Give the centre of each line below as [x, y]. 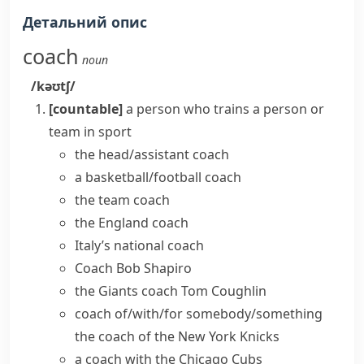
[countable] [86, 109]
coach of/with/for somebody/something [199, 314]
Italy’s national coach [139, 245]
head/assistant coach [164, 154]
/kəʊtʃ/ [53, 86]
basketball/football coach [163, 177]
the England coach [132, 223]
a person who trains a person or [225, 109]
